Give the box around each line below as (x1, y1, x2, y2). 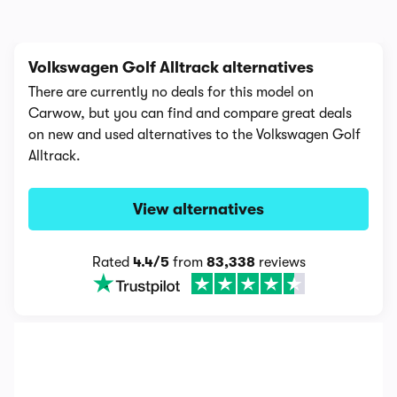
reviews (254, 254, 306, 270)
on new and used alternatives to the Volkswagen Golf (28, 127, 361, 143)
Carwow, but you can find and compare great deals (28, 105, 352, 121)
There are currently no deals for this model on (28, 84, 314, 100)
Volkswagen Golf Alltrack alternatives (28, 58, 314, 76)
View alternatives (133, 200, 264, 218)
